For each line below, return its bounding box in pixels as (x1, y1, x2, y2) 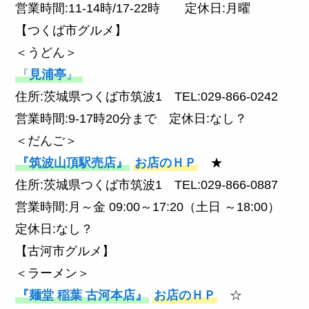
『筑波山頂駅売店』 (17, 156, 129, 170)
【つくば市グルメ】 (15, 23, 128, 38)
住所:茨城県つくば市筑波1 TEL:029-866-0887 (15, 178, 279, 192)
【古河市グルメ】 (15, 244, 115, 259)
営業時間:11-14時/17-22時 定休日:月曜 (15, 1, 251, 16)
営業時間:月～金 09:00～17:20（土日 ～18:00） (15, 200, 293, 215)
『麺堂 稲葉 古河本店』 (17, 288, 148, 303)
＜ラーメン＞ (15, 266, 90, 281)
